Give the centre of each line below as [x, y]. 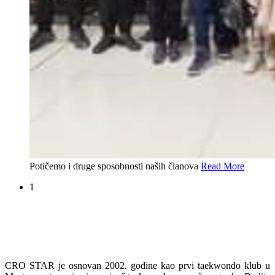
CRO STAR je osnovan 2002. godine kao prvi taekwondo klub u [137, 266]
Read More [223, 166]
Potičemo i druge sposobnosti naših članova [115, 166]
